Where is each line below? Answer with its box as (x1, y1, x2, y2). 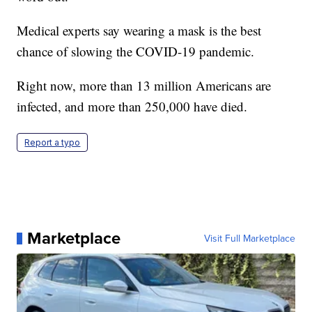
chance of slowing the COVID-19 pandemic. (17, 42, 255, 61)
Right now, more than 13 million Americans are (17, 77, 272, 95)
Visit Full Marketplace (203, 231, 295, 246)
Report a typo (24, 137, 81, 148)
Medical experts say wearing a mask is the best (17, 22, 262, 40)
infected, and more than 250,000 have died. (17, 97, 248, 116)
